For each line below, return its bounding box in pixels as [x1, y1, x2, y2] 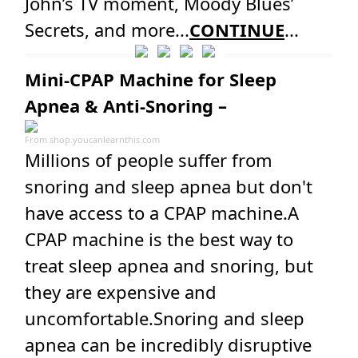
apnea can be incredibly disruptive [25, 332, 312, 356]
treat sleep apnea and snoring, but [25, 253, 313, 277]
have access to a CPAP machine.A [25, 201, 299, 225]
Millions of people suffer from [25, 148, 272, 172]
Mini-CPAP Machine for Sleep [25, 67, 276, 91]
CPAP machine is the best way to [25, 227, 293, 251]
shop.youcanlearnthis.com [50, 133, 160, 145]
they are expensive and [25, 280, 217, 304]
